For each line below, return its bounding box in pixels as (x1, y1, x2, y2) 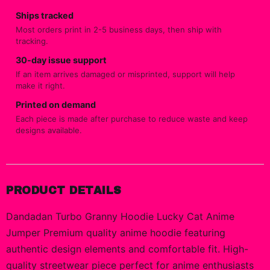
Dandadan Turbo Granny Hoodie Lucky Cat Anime (6, 210, 234, 222)
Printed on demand (16, 99, 96, 110)
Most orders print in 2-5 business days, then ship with (16, 25, 222, 34)
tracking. (16, 36, 48, 46)
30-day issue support (16, 55, 107, 65)
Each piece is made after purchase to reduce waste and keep (16, 114, 248, 124)
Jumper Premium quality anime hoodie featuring (6, 227, 225, 239)
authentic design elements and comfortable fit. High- (6, 243, 248, 255)
